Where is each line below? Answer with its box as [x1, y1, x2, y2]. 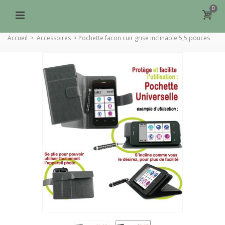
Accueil [8, 34, 28, 43]
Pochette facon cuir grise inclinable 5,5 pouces [78, 34, 210, 43]
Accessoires [37, 34, 71, 43]
